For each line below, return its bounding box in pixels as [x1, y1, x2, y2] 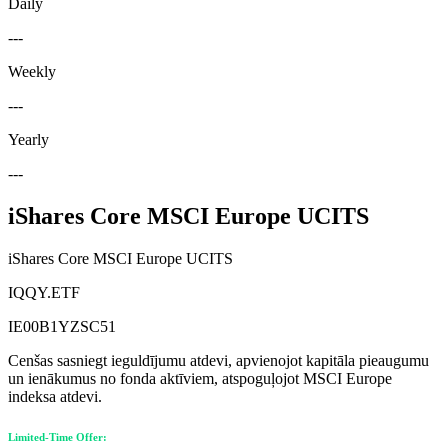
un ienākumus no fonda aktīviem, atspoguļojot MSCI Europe [8, 369, 392, 387]
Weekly [8, 62, 56, 80]
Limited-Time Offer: [8, 430, 107, 443]
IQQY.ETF [8, 283, 80, 301]
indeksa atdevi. [8, 387, 102, 405]
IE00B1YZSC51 [8, 317, 116, 335]
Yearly [8, 130, 49, 148]
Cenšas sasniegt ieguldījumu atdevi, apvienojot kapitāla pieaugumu [8, 351, 429, 369]
